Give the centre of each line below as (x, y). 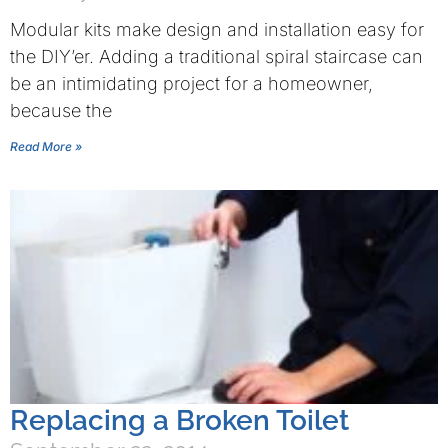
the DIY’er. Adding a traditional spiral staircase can (216, 56)
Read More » (46, 146)
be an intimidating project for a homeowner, (191, 83)
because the (61, 110)
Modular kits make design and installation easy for (217, 29)
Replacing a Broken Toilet (179, 420)
